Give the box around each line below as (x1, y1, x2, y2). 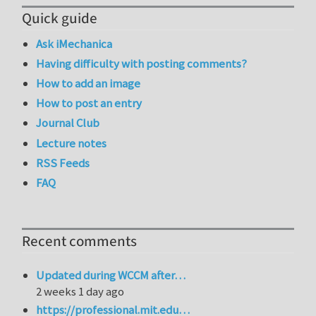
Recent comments (22, 231, 137, 252)
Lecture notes (36, 135, 107, 151)
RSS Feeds (36, 154, 90, 171)
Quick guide (22, 8, 97, 29)
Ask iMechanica (36, 35, 113, 51)
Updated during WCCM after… (36, 267, 186, 283)
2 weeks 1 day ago (36, 283, 125, 299)
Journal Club (36, 115, 100, 131)
